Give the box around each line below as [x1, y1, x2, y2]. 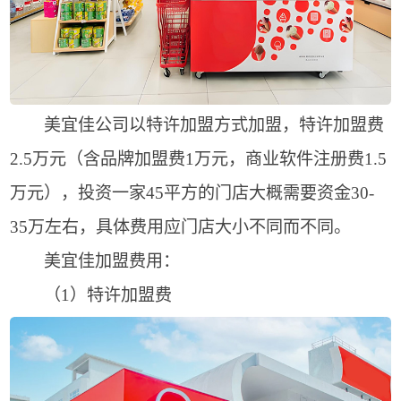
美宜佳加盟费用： [9, 252, 180, 271]
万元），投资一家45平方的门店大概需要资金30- [9, 183, 374, 203]
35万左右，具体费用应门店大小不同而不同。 [9, 218, 351, 237]
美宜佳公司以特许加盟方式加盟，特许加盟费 [9, 115, 384, 135]
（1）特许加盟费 [9, 286, 172, 305]
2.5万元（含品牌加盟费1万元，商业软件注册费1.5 [9, 149, 387, 169]
